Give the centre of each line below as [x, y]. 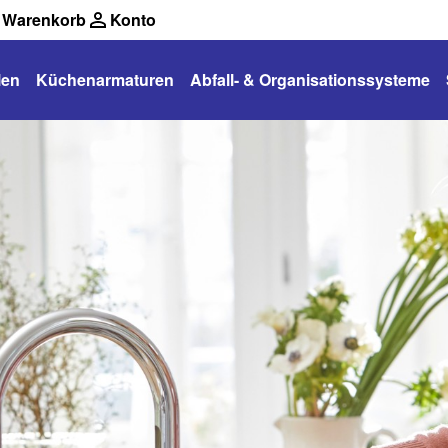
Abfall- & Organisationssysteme [310, 79]
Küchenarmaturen [105, 79]
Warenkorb [44, 19]
